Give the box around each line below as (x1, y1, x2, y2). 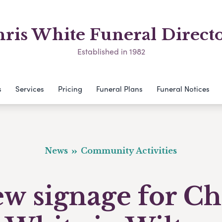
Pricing (57, 83, 82, 94)
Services (15, 83, 44, 94)
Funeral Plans (96, 83, 143, 94)
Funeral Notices (156, 83, 210, 94)
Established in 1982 (77, 46, 145, 57)
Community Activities (78, 146, 177, 156)
